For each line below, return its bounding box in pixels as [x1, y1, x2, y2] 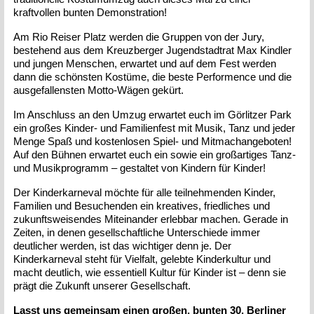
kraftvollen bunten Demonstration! [13, 6, 170, 18]
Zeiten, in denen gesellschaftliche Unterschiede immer [13, 226, 261, 238]
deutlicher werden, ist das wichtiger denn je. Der [13, 239, 232, 252]
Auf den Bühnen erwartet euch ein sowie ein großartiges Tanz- [13, 148, 296, 161]
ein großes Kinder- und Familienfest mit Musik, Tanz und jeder [13, 121, 296, 134]
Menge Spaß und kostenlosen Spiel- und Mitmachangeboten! [13, 135, 292, 147]
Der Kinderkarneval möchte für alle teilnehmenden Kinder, [13, 186, 276, 198]
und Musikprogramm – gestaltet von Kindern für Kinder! [13, 161, 266, 174]
